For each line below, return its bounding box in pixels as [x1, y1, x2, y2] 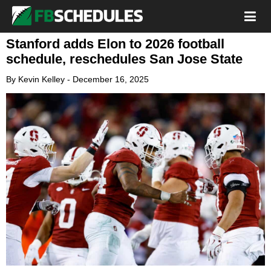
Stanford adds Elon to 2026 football [6, 36, 224, 51]
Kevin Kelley [18, 74, 65, 84]
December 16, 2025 [73, 74, 149, 84]
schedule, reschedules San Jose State [6, 51, 243, 67]
